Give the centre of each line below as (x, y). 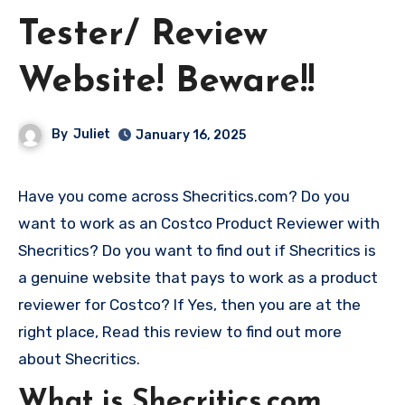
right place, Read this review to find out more (180, 331)
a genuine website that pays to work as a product (198, 277)
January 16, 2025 (191, 135)
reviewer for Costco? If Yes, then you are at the (189, 304)
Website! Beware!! (166, 82)
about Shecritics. (79, 358)
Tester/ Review (143, 35)
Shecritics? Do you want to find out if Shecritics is (197, 250)
